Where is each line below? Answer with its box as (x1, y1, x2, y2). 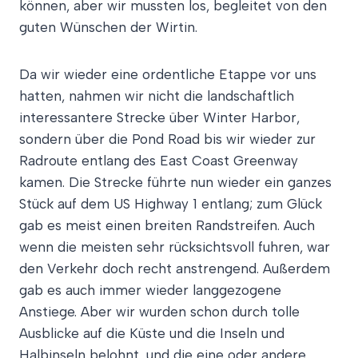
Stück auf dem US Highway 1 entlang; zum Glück (19, 195, 322, 212)
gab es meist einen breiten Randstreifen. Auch (19, 217, 315, 233)
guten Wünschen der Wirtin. (19, 18, 197, 35)
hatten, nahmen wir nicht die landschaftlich (19, 87, 294, 104)
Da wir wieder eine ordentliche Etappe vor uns (19, 66, 316, 82)
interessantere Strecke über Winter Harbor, (19, 109, 300, 125)
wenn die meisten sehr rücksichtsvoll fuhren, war (19, 238, 330, 255)
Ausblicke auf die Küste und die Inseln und (19, 324, 284, 341)
